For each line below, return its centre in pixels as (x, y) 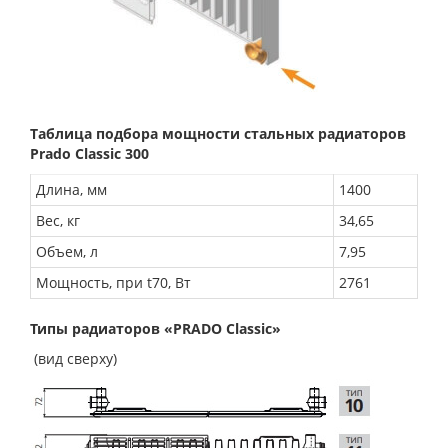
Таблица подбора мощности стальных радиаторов (218, 133)
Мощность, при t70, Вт (113, 282)
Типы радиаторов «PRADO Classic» (155, 328)
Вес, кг (58, 220)
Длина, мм (71, 189)
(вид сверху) (73, 358)
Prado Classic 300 (89, 153)
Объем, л (67, 251)
